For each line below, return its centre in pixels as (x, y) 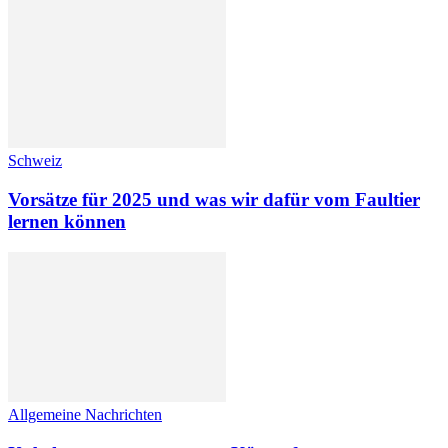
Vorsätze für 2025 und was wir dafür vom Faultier (214, 200)
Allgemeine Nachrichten (85, 414)
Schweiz (35, 161)
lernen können (67, 222)
